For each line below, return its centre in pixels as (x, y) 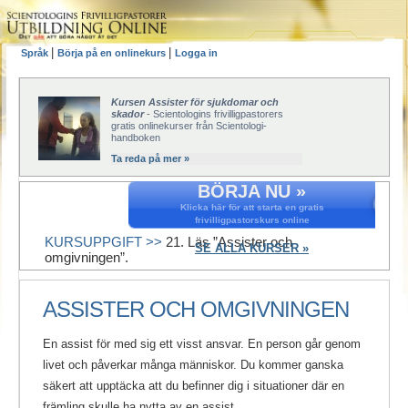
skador (127, 114)
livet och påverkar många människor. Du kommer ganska (193, 364)
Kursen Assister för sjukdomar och (195, 102)
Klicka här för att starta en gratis (252, 207)
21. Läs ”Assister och (229, 242)
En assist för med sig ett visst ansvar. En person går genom (202, 343)
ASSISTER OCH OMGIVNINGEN (196, 309)
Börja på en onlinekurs (113, 53)
